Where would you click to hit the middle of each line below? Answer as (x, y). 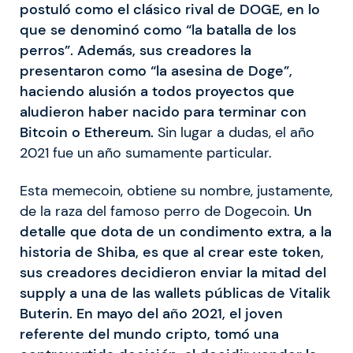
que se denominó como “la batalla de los (158, 30)
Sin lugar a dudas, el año (234, 133)
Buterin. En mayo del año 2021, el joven (151, 314)
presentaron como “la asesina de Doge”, (156, 71)
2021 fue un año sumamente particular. (146, 153)
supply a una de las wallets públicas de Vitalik (175, 294)
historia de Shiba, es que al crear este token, (172, 253)
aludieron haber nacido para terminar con (163, 112)
